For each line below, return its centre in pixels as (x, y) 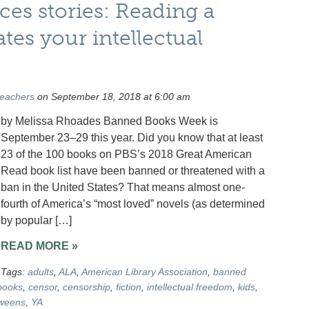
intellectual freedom (189, 287)
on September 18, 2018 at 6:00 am (112, 97)
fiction (128, 287)
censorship (86, 287)
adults (40, 271)
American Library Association (144, 271)
